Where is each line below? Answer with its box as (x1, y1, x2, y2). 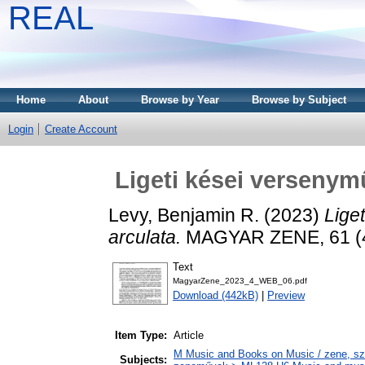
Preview (267, 289, 305, 302)
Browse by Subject (252, 94, 346, 106)
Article (174, 329, 204, 342)
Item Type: (115, 329, 167, 342)
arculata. (108, 226, 181, 248)
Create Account (45, 123, 117, 135)
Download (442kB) (173, 289, 258, 302)
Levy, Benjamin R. (108, 204, 259, 226)
